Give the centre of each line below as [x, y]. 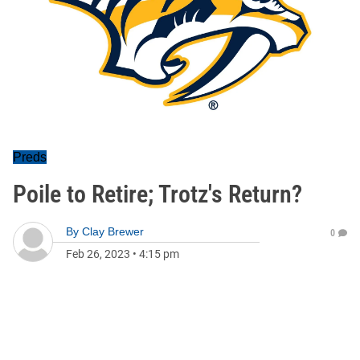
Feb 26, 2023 [98, 254]
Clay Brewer [113, 231]
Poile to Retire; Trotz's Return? [157, 194]
